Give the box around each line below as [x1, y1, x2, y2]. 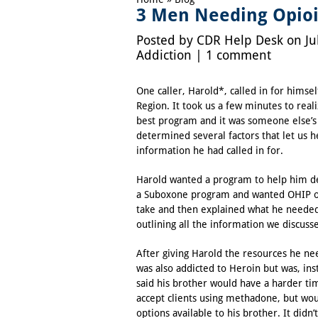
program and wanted [188, 189, 287, 201]
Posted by [136, 33, 197, 48]
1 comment [206, 48, 271, 63]
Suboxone [144, 189, 188, 201]
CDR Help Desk [197, 33, 283, 48]
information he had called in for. [136, 145, 283, 157]
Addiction [136, 48, 192, 63]
